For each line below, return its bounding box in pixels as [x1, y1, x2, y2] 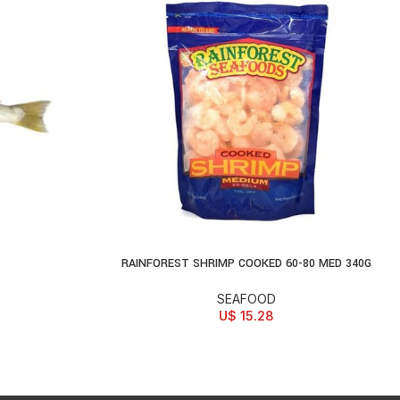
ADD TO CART [178, 256, 260, 271]
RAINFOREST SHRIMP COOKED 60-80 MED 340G [121, 254, 372, 271]
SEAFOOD [217, 290, 277, 306]
